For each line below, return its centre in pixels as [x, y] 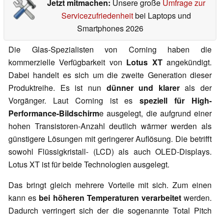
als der [195, 88]
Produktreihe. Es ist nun [57, 88]
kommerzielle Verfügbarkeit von [68, 62]
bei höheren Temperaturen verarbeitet [110, 198]
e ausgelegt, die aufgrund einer [155, 113]
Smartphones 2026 [110, 28]
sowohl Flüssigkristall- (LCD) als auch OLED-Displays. [110, 152]
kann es [24, 198]
